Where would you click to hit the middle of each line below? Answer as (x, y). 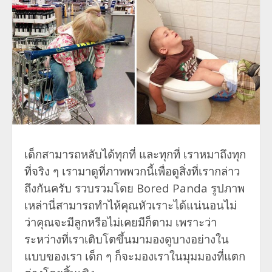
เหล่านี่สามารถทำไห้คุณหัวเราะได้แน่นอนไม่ (131, 205)
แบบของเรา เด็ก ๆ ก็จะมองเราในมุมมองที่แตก (135, 256)
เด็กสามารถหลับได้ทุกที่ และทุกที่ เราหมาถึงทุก (135, 154)
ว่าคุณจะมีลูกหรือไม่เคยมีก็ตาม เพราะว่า (121, 222)
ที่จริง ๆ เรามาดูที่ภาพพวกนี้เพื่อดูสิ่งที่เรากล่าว (132, 171)
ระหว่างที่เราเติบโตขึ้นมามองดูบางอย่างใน (127, 239)
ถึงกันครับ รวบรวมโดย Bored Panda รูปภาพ (134, 188)
